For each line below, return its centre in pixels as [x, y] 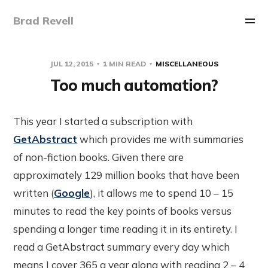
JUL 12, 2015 [72, 63]
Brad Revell [44, 21]
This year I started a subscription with [103, 121]
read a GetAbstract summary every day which [122, 246]
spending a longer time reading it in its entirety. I [126, 229]
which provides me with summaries [161, 139]
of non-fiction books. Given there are [99, 157]
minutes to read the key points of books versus [123, 211]
